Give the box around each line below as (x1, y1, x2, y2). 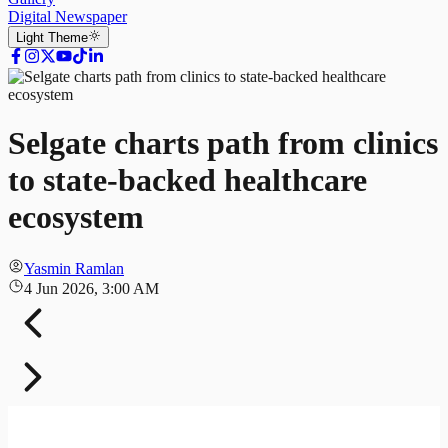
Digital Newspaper (8, 7, 127, 25)
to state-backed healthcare (8, 162, 367, 199)
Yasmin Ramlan (24, 259, 124, 277)
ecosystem (8, 199, 144, 236)
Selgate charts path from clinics (8, 125, 438, 162)
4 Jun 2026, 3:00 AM (24, 279, 159, 297)
